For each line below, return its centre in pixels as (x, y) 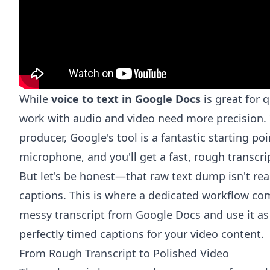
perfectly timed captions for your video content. (142, 234)
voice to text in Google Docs (126, 99)
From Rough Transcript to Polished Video (124, 253)
